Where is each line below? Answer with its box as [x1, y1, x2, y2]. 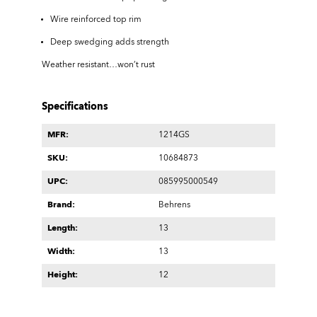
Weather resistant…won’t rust [42, 61, 155, 69]
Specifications [42, 102, 108, 112]
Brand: [47, 201, 75, 209]
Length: [47, 224, 78, 233]
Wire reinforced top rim [50, 16, 142, 24]
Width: [47, 248, 75, 256]
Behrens [158, 201, 190, 209]
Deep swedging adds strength [50, 38, 169, 47]
